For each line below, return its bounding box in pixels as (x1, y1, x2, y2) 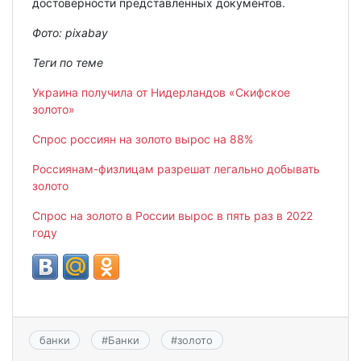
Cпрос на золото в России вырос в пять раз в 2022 (32, 208, 313, 222)
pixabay (65, 25, 108, 39)
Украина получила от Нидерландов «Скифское (32, 85, 290, 99)
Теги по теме (32, 55, 103, 69)
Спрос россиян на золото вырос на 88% (32, 131, 253, 146)
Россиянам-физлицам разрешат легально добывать (32, 161, 320, 176)
